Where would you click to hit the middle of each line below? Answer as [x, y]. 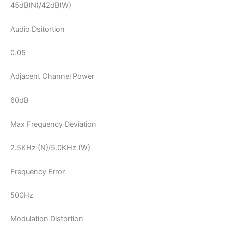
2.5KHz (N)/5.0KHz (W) [50, 148]
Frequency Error [37, 172]
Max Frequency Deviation [53, 124]
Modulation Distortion [47, 219]
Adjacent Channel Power [52, 77]
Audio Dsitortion [37, 29]
